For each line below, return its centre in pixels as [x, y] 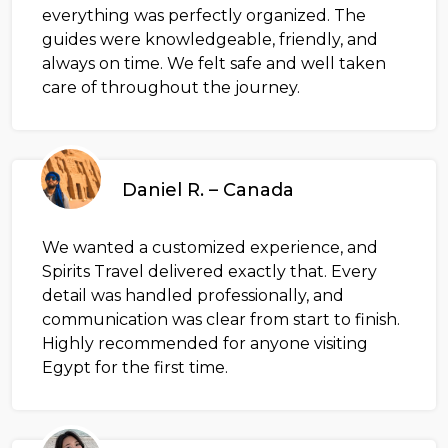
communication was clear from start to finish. [221, 320]
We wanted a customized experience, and [210, 248]
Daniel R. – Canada [208, 190]
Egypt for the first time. [135, 368]
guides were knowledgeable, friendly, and [210, 40]
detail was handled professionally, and [193, 296]
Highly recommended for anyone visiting [205, 344]
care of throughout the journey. [171, 88]
